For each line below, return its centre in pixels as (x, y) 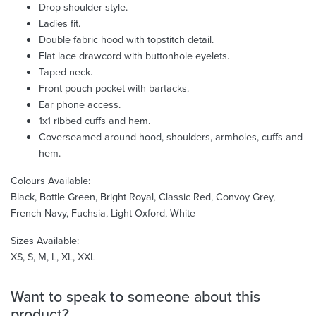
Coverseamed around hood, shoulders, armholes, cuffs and (171, 136)
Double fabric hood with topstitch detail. (126, 39)
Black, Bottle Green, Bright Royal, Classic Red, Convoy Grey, (143, 196)
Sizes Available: (45, 240)
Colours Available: (50, 180)
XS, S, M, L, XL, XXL (53, 256)
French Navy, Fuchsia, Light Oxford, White (103, 213)
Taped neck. (66, 72)
